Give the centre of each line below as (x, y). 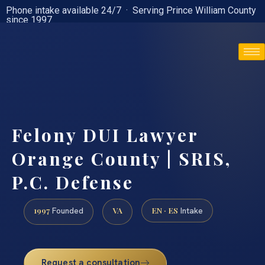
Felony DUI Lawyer (105, 135)
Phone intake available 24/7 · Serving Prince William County (131, 10)
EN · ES (165, 210)
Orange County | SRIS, (122, 159)
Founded (67, 211)
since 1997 (29, 20)
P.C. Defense (73, 182)
